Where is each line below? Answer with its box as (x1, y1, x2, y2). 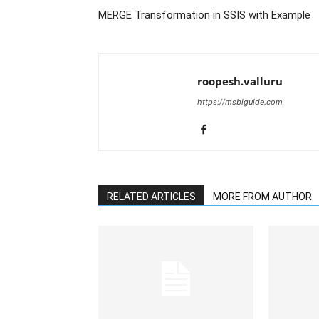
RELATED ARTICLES (107, 191, 196, 202)
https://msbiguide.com (197, 97, 283, 107)
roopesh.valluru (197, 74, 283, 88)
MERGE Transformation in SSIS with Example (98, 9, 310, 21)
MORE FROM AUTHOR (213, 191, 312, 202)
